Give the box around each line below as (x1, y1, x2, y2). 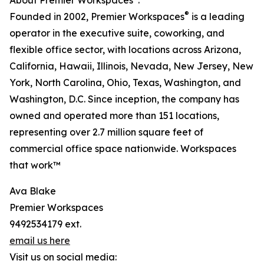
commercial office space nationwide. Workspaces (9, 143, 236, 154)
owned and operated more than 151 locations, (9, 110, 219, 121)
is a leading (189, 11, 245, 22)
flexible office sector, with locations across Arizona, (9, 44, 241, 55)
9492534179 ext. (9, 218, 81, 230)
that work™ (9, 159, 61, 171)
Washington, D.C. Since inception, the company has (9, 93, 239, 105)
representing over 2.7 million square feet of (9, 126, 203, 138)
